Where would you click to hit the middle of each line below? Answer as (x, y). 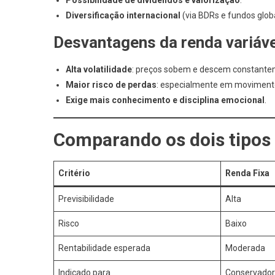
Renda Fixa (247, 173)
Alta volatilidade (99, 69)
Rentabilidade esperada (104, 248)
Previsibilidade (86, 199)
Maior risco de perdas (111, 85)
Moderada (245, 248)
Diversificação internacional (123, 15)
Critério (74, 173)
